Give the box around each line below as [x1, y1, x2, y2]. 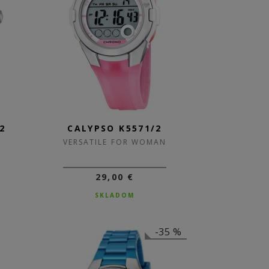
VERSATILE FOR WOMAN [63, 137, 166, 147]
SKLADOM [95, 191, 134, 199]
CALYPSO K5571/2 [67, 122, 162, 134]
